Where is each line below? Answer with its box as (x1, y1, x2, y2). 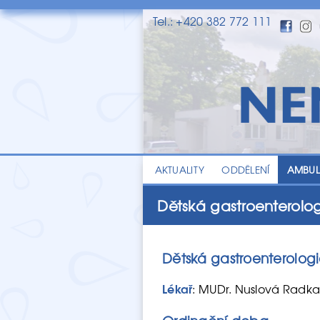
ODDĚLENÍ (221, 162, 270, 177)
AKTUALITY (154, 162, 205, 177)
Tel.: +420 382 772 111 (152, 12, 272, 30)
